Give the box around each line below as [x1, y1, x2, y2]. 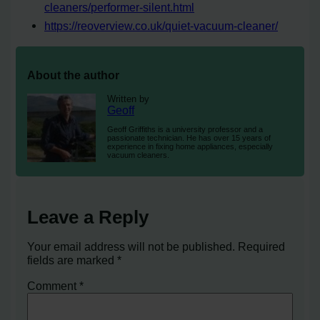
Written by [107, 93, 150, 104]
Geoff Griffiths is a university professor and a [107, 125, 264, 134]
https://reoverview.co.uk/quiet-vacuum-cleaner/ [44, 19, 279, 32]
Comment [27, 279, 80, 292]
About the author [27, 69, 120, 81]
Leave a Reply [27, 206, 149, 228]
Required [238, 240, 286, 254]
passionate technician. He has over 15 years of [107, 134, 271, 143]
